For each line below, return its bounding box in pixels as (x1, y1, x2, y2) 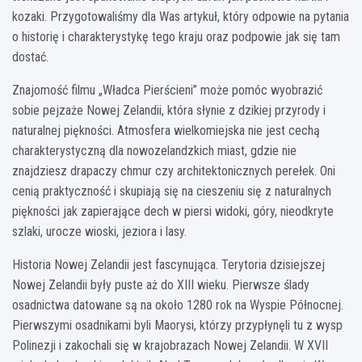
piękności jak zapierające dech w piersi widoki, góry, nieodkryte (12, 203, 334, 219)
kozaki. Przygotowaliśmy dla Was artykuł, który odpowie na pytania (12, 8, 349, 24)
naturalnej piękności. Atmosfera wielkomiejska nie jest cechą (12, 122, 320, 138)
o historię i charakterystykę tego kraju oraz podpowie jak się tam (12, 28, 340, 44)
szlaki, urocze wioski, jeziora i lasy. (12, 223, 187, 239)
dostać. (12, 48, 48, 65)
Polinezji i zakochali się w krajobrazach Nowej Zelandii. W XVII (12, 337, 328, 353)
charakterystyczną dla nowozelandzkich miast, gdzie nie (12, 142, 297, 158)
